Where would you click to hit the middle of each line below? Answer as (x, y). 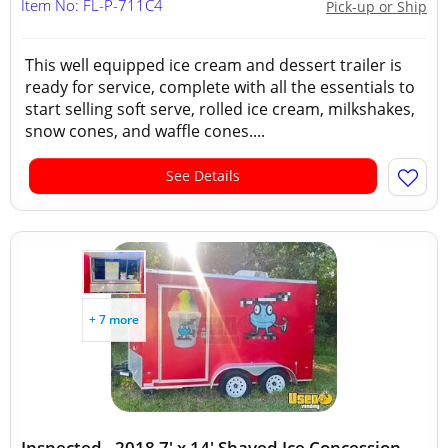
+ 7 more (114, 319)
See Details (203, 175)
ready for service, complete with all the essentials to (220, 87)
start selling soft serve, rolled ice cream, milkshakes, (220, 109)
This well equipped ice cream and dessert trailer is (213, 65)
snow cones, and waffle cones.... (145, 131)
